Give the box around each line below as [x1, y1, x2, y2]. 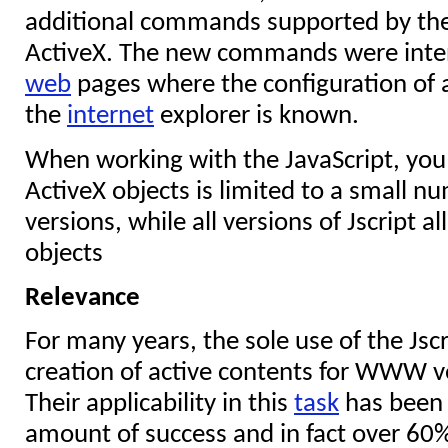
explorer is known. [154, 103, 359, 131]
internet [67, 103, 154, 131]
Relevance [25, 284, 140, 312]
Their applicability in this [25, 391, 294, 419]
